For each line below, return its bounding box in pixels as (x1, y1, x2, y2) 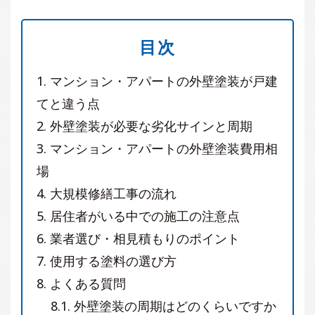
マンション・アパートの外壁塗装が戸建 (46, 72, 278, 89)
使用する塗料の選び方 (46, 252, 176, 269)
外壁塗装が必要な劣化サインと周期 (46, 117, 252, 134)
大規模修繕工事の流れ (46, 184, 176, 202)
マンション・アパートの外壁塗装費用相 (46, 139, 278, 157)
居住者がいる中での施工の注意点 (46, 207, 240, 224)
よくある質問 (46, 274, 126, 292)
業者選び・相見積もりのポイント (46, 229, 240, 247)
